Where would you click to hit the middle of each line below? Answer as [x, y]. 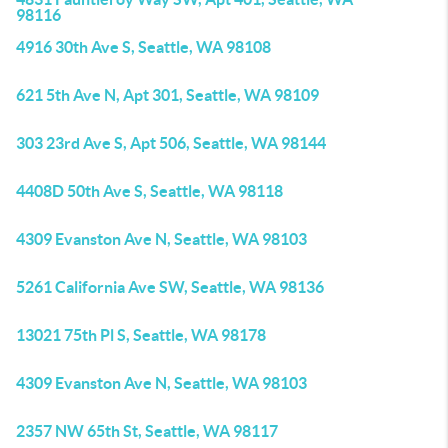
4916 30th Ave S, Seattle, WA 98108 [143, 47]
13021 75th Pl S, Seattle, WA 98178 [141, 335]
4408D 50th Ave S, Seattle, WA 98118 [149, 191]
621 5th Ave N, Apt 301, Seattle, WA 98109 [167, 95]
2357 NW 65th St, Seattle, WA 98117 [147, 431]
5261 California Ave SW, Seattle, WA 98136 [170, 287]
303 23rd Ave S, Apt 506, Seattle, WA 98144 [171, 143]
